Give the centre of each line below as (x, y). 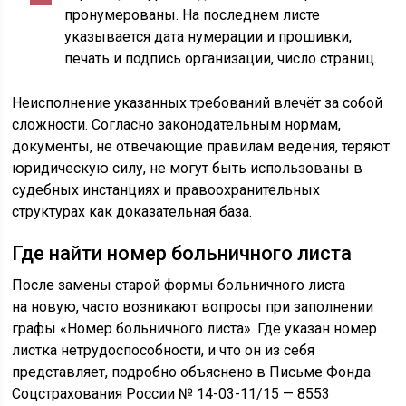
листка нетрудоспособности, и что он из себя (164, 350)
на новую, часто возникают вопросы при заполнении (193, 307)
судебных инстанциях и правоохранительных (166, 190)
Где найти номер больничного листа (182, 253)
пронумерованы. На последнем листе (193, 15)
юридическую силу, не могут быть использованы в (188, 168)
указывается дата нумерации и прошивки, (208, 37)
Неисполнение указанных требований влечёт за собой (198, 103)
